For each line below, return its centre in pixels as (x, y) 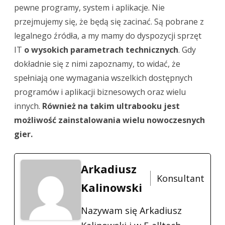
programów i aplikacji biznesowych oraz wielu (100, 92)
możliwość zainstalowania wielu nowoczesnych (109, 120)
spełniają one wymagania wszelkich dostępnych (103, 78)
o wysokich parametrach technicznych (100, 49)
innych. (27, 106)
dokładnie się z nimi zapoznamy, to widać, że (97, 64)
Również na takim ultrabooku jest (110, 106)
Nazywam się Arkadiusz (131, 210)
